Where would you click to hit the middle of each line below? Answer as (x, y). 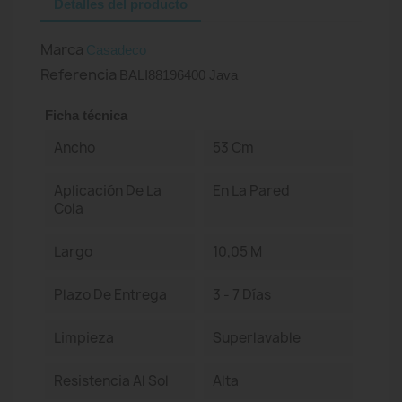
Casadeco (116, 50)
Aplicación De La (108, 191)
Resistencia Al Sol (111, 381)
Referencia (79, 74)
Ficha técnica (86, 115)
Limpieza (84, 338)
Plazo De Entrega (110, 295)
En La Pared (251, 191)
